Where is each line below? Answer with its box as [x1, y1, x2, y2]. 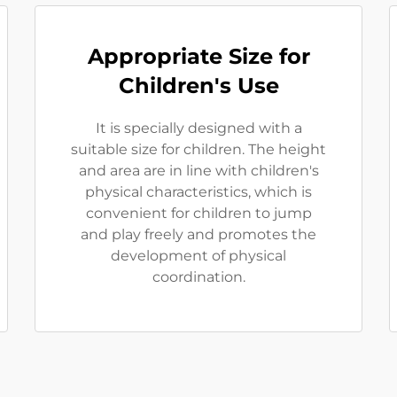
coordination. [152, 269, 245, 285]
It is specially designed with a [95, 120, 302, 136]
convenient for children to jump [85, 205, 312, 222]
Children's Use [118, 73, 279, 98]
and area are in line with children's [78, 162, 319, 179]
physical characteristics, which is [85, 183, 312, 200]
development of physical [111, 247, 286, 264]
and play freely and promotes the [81, 226, 316, 243]
